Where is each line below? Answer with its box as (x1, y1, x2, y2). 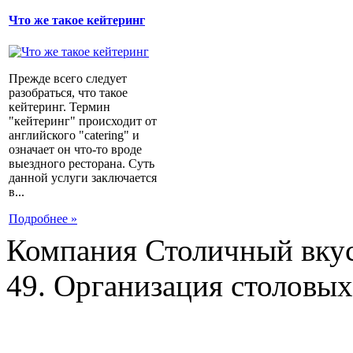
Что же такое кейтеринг (9, 13, 145, 28)
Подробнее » (9, 211, 77, 225)
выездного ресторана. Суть (9, 156, 154, 170)
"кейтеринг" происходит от (9, 113, 157, 128)
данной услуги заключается (9, 170, 157, 184)
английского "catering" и (9, 128, 139, 142)
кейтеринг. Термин (9, 99, 110, 113)
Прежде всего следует (9, 71, 127, 85)
